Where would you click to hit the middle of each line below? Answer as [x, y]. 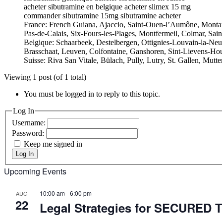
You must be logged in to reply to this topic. [92, 94]
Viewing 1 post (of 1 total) [45, 77]
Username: [30, 123]
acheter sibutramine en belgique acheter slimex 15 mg [107, 6]
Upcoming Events [35, 171]
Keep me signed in [53, 144]
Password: [29, 133]
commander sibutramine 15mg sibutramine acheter [102, 15]
